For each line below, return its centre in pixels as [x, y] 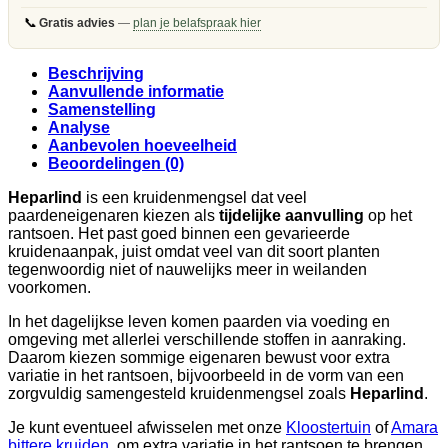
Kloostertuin [328, 427]
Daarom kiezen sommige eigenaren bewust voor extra [199, 357]
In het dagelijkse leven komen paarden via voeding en [199, 321]
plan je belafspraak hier [197, 22]
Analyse [79, 127]
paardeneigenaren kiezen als [113, 215]
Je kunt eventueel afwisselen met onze [147, 427]
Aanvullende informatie [136, 91]
